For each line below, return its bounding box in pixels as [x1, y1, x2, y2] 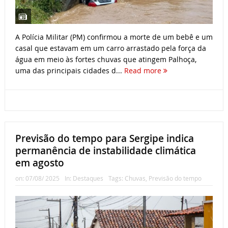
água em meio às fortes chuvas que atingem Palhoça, [15, 54, 196, 64]
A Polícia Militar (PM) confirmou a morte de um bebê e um [15, 32, 213, 42]
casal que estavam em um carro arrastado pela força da [15, 43, 206, 53]
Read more [124, 65, 163, 75]
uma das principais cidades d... [15, 65, 124, 75]
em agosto [15, 156, 64, 170]
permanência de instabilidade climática [15, 144, 196, 158]
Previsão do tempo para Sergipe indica [15, 132, 194, 146]
